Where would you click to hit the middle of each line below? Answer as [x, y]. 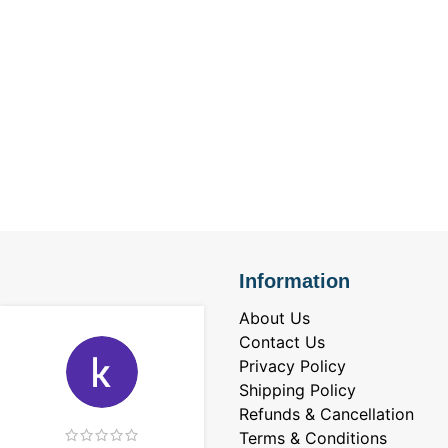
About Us [274, 318]
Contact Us [282, 342]
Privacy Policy [292, 366]
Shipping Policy [297, 390]
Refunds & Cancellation [326, 414]
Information [294, 281]
